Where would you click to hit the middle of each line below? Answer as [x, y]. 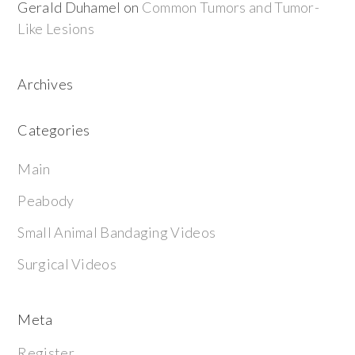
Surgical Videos [67, 264]
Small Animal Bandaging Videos [117, 232]
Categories [54, 130]
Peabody [46, 200]
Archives [46, 84]
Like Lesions [56, 29]
